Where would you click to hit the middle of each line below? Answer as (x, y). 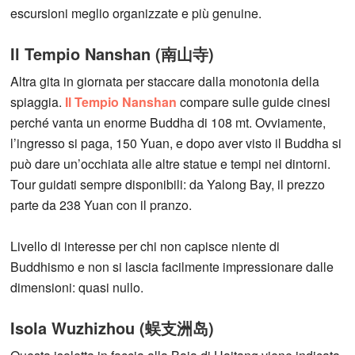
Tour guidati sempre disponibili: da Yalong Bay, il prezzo (168, 185)
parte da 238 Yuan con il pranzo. (101, 205)
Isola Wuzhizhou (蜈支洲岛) (113, 328)
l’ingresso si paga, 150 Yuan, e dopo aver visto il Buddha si (176, 143)
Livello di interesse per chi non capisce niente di (145, 246)
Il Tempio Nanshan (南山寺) (113, 54)
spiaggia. (38, 102)
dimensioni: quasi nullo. (77, 288)
